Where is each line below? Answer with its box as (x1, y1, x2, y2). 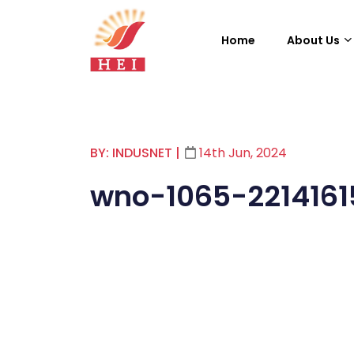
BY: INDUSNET (90, 144, 172, 163)
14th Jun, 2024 (196, 144, 287, 163)
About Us (287, 32, 340, 48)
